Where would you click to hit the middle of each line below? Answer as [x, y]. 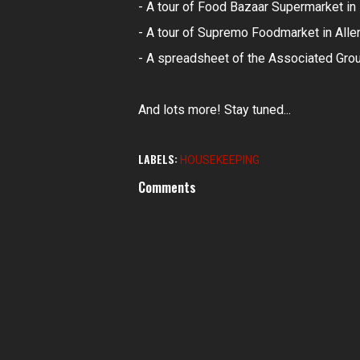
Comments [167, 188]
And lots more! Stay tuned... [215, 110]
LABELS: [158, 159]
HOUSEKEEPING [220, 160]
